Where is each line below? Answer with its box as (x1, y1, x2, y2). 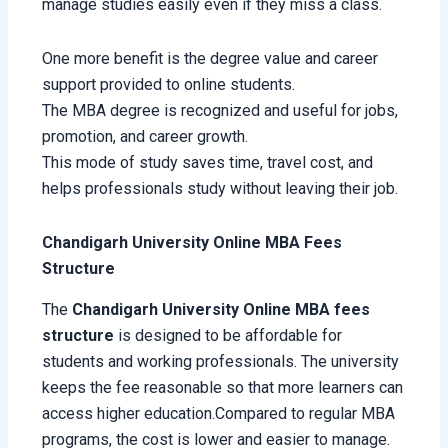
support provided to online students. (42, 74, 296, 94)
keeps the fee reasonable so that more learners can (42, 377, 404, 397)
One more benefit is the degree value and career (42, 48, 379, 68)
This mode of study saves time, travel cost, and (42, 152, 374, 172)
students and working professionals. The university (42, 351, 400, 371)
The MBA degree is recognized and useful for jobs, (42, 100, 399, 120)
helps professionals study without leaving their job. (42, 178, 399, 198)
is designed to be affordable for (118, 325, 343, 345)
